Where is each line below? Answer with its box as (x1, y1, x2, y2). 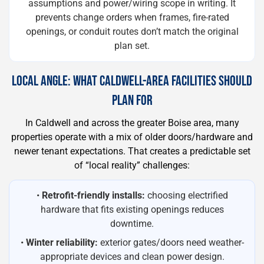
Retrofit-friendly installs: (41, 190, 145, 201)
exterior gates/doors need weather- (97, 237, 244, 248)
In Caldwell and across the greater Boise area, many (25, 117, 239, 128)
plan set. (114, 40, 150, 51)
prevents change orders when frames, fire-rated (35, 12, 229, 23)
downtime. (110, 218, 154, 229)
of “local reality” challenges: (74, 160, 190, 171)
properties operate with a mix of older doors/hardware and (11, 131, 253, 143)
